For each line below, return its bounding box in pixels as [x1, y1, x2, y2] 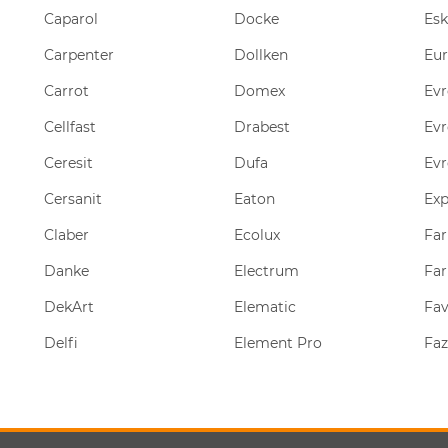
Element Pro [234, 334, 322, 352]
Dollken [234, 46, 288, 64]
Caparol [44, 10, 98, 28]
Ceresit [44, 154, 93, 172]
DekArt [44, 298, 94, 316]
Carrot [44, 82, 89, 100]
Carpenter [44, 46, 114, 64]
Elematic [234, 298, 296, 316]
